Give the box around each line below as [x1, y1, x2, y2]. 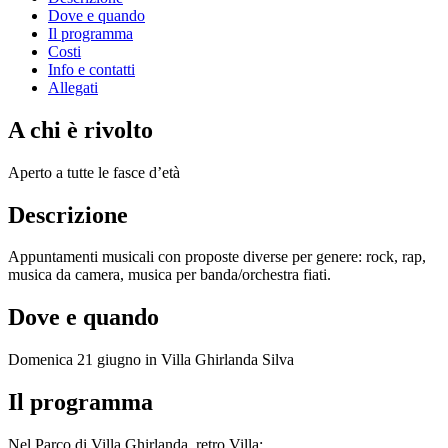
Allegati [48, 78, 98, 96]
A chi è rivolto [8, 116, 153, 143]
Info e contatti [48, 60, 135, 78]
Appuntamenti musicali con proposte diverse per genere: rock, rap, [8, 248, 426, 266]
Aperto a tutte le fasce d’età [8, 163, 180, 181]
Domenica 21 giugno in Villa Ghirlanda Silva [8, 351, 294, 369]
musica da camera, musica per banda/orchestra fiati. [8, 266, 331, 284]
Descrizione [8, 201, 128, 228]
